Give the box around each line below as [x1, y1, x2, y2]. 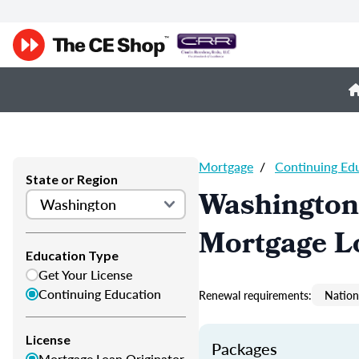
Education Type [26, 248, 119, 263]
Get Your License [38, 265, 132, 284]
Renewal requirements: [199, 287, 312, 303]
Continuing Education [38, 284, 161, 303]
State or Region [26, 171, 118, 187]
